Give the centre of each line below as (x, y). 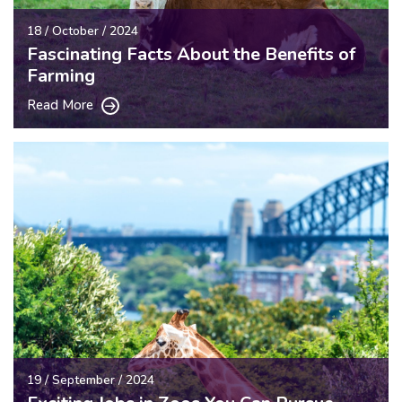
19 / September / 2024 (91, 380)
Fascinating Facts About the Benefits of (191, 54)
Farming (61, 75)
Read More (62, 105)
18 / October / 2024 (83, 31)
